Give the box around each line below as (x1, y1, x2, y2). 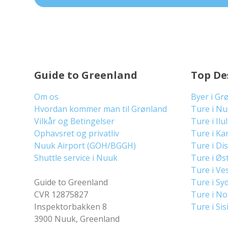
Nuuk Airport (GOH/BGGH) (34, 140, 136, 151)
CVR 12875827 (34, 189, 89, 200)
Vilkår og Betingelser (34, 116, 115, 127)
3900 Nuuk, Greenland (34, 213, 120, 224)
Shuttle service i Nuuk (34, 152, 118, 163)
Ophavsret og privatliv (34, 128, 120, 139)
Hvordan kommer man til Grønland (34, 103, 167, 115)
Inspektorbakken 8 (34, 201, 107, 212)
